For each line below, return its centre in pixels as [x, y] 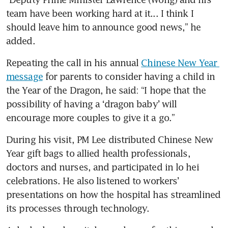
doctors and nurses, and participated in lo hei [103, 167]
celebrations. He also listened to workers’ [93, 180]
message [24, 76]
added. [21, 40]
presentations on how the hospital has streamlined [113, 194]
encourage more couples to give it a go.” [91, 117]
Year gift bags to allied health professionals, [98, 153]
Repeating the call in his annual [74, 62]
